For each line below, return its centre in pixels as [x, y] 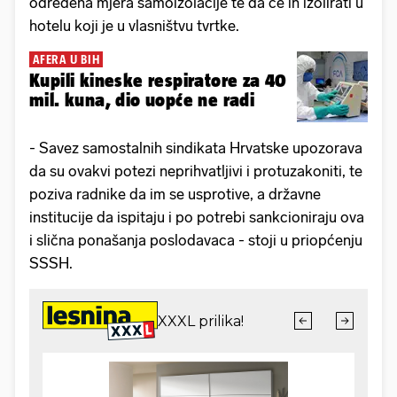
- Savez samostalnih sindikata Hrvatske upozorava [196, 148]
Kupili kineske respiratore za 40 [158, 81]
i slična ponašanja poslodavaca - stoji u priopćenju [196, 241]
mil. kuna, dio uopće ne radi [185, 100]
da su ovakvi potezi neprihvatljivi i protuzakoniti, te [196, 171]
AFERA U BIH [66, 60]
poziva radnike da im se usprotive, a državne [175, 195]
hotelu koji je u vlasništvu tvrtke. [134, 26]
